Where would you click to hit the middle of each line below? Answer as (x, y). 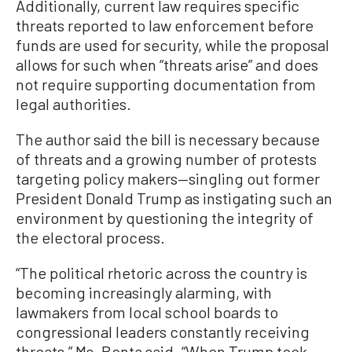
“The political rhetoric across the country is (161, 273)
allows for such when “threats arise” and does (167, 65)
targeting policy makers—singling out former (168, 179)
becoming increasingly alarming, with (144, 293)
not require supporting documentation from (166, 84)
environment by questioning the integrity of (165, 218)
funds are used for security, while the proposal (172, 45)
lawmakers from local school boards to (147, 312)
